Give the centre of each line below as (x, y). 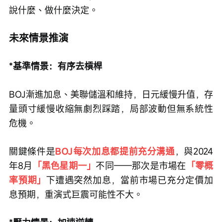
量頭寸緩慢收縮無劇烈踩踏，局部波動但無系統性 (111, 109)
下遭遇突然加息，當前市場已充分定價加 (130, 180)
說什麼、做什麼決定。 (54, 10)
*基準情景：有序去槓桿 (55, 66)
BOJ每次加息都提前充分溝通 (115, 151)
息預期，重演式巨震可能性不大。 (76, 194)
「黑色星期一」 (64, 166)
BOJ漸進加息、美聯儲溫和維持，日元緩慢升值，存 (111, 94)
